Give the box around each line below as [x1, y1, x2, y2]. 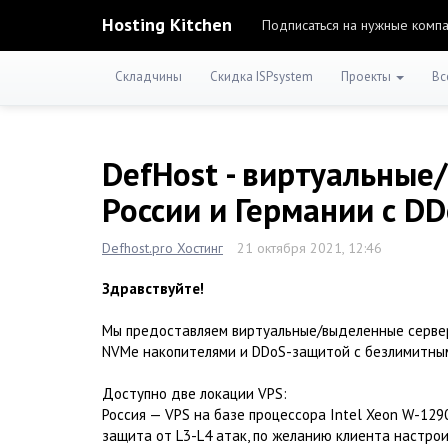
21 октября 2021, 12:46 [237, 239, 382, 257]
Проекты [341, 68, 394, 85]
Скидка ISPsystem [210, 68, 313, 85]
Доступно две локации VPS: [102, 384, 287, 403]
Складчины [115, 68, 182, 85]
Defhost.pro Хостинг [102, 239, 223, 257]
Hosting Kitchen [102, 13, 232, 36]
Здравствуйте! [102, 279, 204, 298]
